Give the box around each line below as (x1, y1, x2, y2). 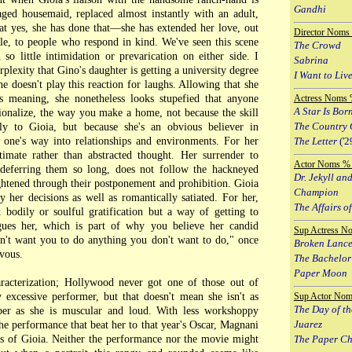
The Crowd (293, 38, 341, 51)
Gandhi (293, 2, 326, 15)
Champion (293, 185, 339, 198)
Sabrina (293, 53, 328, 66)
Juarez (293, 317, 322, 330)
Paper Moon (293, 266, 347, 279)
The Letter (293, 134, 337, 147)
